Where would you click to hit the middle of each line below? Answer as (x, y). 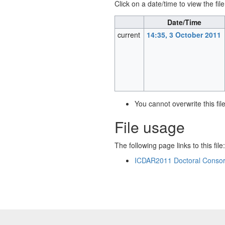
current (129, 35)
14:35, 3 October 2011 (184, 35)
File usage (149, 127)
